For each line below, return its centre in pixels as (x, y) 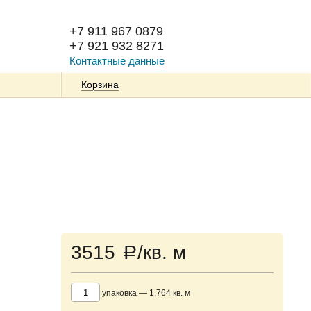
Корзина (100, 85)
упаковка (119, 293)
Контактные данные (117, 61)
